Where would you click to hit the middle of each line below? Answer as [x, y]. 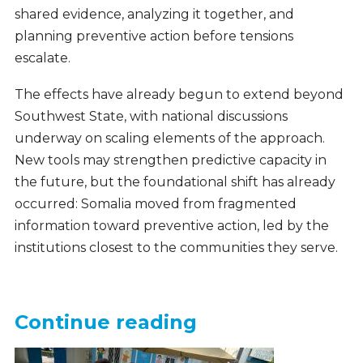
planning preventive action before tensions [154, 36]
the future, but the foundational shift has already [175, 181]
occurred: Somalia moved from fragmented [155, 203]
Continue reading [105, 322]
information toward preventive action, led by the [171, 225]
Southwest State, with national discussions [151, 116]
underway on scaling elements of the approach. [169, 138]
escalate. [42, 58]
